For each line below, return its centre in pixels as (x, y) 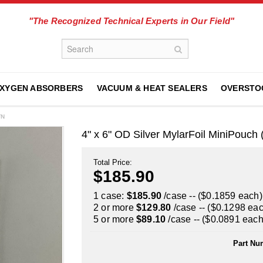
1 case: (110, 196)
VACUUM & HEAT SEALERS (152, 88)
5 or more (115, 219)
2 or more (115, 208)
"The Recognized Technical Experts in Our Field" (131, 21)
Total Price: (113, 162)
